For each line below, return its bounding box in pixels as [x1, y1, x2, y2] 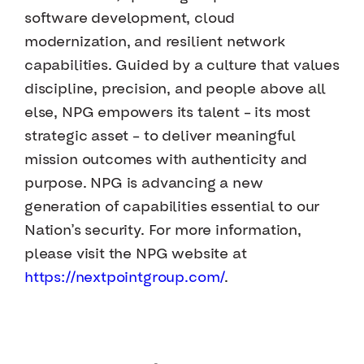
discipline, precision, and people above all [24, 82, 327, 97]
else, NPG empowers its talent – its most [24, 106, 310, 120]
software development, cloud [24, 11, 236, 26]
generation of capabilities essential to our [24, 200, 320, 214]
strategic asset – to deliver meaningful [24, 129, 296, 144]
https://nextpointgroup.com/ [24, 271, 225, 285]
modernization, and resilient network [24, 35, 285, 50]
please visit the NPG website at [24, 247, 247, 262]
